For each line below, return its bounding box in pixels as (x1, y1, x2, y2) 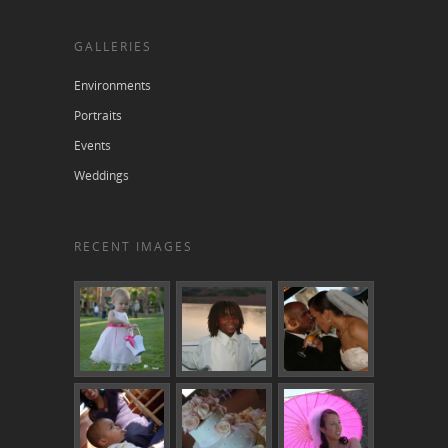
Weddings (74, 167, 129, 185)
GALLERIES (74, 38, 152, 56)
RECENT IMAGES (74, 238, 193, 256)
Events (74, 137, 111, 155)
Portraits (74, 107, 122, 125)
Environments (74, 77, 151, 95)
